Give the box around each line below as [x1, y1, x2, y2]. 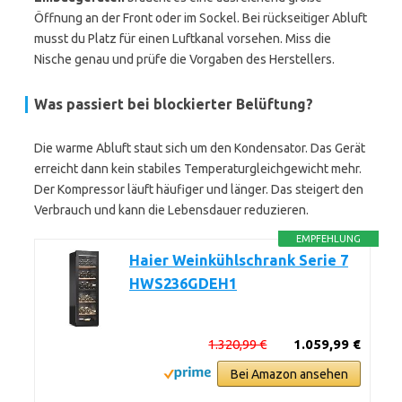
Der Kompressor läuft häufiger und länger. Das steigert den [34, 182, 363, 197]
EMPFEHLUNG [296, 233, 362, 244]
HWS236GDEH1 [129, 275, 237, 292]
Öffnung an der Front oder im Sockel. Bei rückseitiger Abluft [34, 11, 367, 25]
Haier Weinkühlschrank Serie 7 [129, 252, 348, 268]
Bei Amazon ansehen [230, 367, 348, 381]
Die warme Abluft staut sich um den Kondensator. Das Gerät [34, 141, 365, 155]
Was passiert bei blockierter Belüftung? [34, 96, 313, 112]
